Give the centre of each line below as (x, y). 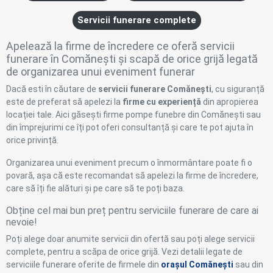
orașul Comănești (197, 265)
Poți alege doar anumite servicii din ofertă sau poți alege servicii (130, 239)
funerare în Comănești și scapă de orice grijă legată (132, 59)
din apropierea (230, 102)
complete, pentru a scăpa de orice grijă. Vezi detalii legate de (124, 252)
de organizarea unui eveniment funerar (101, 72)
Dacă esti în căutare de (52, 89)
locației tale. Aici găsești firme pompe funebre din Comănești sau (133, 115)
